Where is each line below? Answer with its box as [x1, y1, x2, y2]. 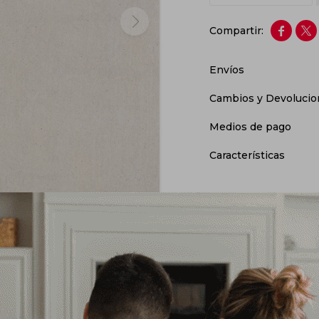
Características [209, 149, 285, 162]
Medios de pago [209, 120, 291, 133]
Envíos [209, 63, 244, 76]
